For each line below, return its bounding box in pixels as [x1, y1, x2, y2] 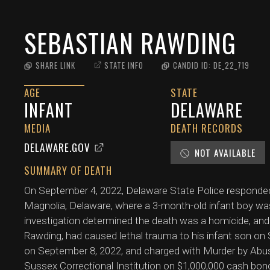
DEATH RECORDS [171, 120, 243, 136]
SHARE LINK [36, 59, 75, 71]
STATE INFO [104, 59, 143, 71]
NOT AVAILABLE [195, 145, 256, 159]
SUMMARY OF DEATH [24, 162, 112, 178]
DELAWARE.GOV [24, 139, 90, 155]
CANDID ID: [173, 59, 213, 71]
